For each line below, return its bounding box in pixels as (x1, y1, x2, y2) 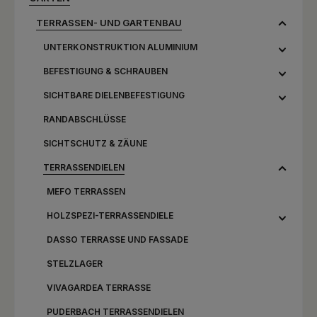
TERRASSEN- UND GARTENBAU (36, 17, 182, 28)
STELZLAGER (47, 258, 103, 269)
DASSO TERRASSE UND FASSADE (47, 234, 188, 245)
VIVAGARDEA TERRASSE (47, 282, 151, 293)
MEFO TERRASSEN (47, 186, 125, 197)
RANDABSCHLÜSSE (43, 114, 126, 125)
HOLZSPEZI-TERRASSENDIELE (47, 210, 173, 221)
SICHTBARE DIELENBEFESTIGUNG (43, 90, 185, 100)
